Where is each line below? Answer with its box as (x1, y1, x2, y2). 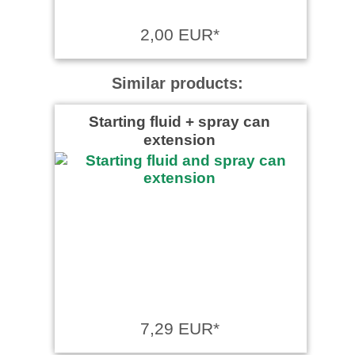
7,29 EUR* (139, 319, 219, 338)
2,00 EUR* (139, 25, 219, 44)
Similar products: (112, 74, 243, 92)
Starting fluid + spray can (89, 112, 270, 130)
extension (143, 130, 216, 148)
